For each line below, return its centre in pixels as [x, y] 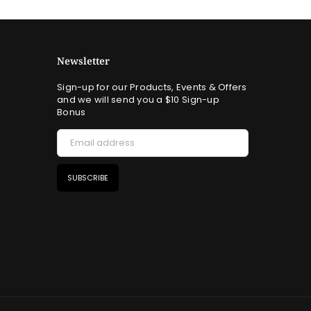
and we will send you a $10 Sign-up [138, 100]
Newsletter [83, 61]
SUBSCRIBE [88, 177]
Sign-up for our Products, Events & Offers [152, 87]
